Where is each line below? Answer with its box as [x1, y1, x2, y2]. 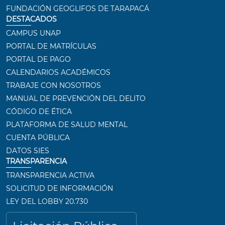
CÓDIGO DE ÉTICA [6, 107, 72, 116]
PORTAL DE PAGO [6, 55, 71, 64]
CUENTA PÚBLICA [6, 133, 70, 142]
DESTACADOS [6, 15, 57, 24]
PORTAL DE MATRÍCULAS [6, 42, 96, 51]
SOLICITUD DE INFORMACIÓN [6, 184, 113, 193]
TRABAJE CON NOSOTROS [6, 81, 101, 90]
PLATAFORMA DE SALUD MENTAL [6, 120, 128, 129]
